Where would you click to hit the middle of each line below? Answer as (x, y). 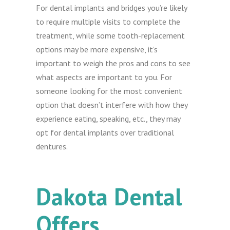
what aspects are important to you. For (104, 77)
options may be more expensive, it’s (97, 49)
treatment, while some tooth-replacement (111, 35)
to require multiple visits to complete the (108, 21)
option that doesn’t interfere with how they (112, 104)
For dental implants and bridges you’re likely (112, 7)
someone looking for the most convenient (109, 91)
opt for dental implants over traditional (105, 132)
